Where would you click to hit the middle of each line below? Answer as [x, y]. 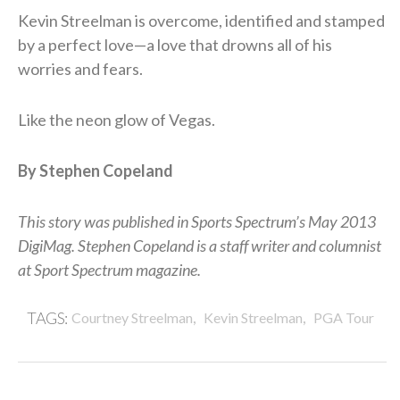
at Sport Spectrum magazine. [109, 269]
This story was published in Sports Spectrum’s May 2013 [197, 221]
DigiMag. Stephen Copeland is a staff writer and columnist [200, 245]
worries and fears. [80, 68]
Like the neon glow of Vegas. [117, 119]
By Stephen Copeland [96, 170]
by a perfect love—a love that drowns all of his [175, 44]
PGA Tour [343, 317]
